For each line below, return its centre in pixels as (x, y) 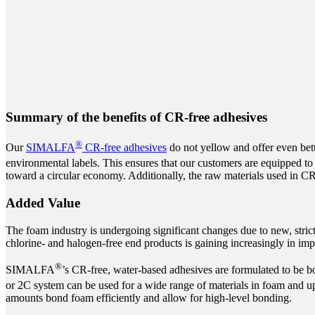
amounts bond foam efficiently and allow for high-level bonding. (149, 298)
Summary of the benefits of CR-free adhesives (136, 117)
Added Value (43, 203)
